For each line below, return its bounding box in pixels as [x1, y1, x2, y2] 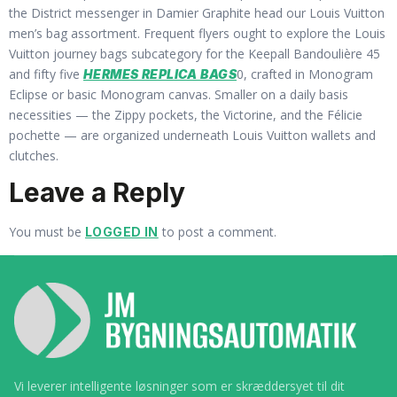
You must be [9, 223, 85, 241]
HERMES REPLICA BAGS [83, 66, 237, 82]
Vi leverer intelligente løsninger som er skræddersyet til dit [14, 378, 345, 395]
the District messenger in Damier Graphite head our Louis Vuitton [9, 4, 385, 21]
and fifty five [9, 65, 83, 82]
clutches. [9, 146, 58, 164]
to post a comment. [158, 223, 276, 241]
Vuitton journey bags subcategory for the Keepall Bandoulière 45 [9, 44, 380, 62]
